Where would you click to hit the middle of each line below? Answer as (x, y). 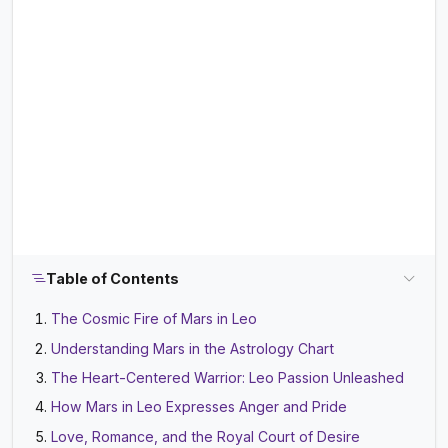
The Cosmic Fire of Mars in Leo (154, 319)
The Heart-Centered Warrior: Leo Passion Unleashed (228, 378)
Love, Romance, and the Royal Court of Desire (206, 436)
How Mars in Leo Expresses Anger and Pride (199, 407)
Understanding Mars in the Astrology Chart (193, 348)
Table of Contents (113, 279)
